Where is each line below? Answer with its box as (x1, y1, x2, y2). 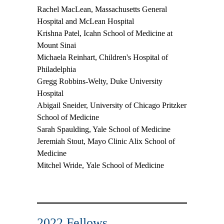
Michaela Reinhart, (37, 53, 99, 62)
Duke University (110, 77, 162, 86)
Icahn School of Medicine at (81, 29, 172, 38)
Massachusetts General (93, 5, 167, 14)
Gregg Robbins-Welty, (37, 77, 110, 86)
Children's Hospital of (99, 53, 168, 62)
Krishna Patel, (37, 29, 81, 38)
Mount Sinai (37, 41, 76, 50)
